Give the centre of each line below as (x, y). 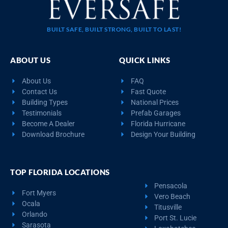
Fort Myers (39, 193)
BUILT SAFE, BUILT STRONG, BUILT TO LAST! (114, 29)
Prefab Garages (155, 113)
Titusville (168, 207)
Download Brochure (53, 134)
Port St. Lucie (176, 218)
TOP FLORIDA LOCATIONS (60, 172)
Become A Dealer (48, 123)
